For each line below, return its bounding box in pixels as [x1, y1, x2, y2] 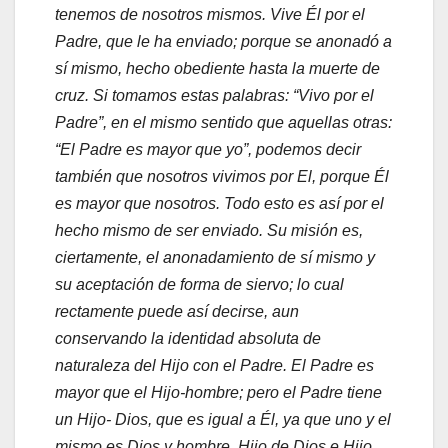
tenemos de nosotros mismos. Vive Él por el [55, 6, 365, 24]
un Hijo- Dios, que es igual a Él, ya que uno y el [55, 411, 391, 429]
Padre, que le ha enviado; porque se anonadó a [55, 33, 392, 51]
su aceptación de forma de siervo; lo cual [55, 276, 344, 294]
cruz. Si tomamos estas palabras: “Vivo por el [55, 87, 374, 105]
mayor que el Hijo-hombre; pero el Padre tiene [55, 384, 382, 402]
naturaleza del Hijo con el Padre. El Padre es [55, 357, 374, 375]
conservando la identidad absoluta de [55, 330, 321, 348]
